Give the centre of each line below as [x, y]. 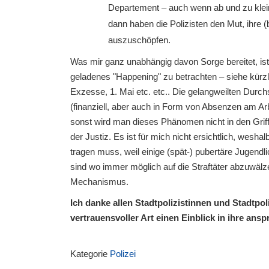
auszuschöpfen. [139, 40]
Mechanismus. [99, 182]
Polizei [123, 254]
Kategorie [90, 254]
